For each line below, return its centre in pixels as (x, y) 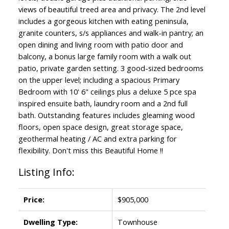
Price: (34, 200)
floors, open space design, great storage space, (100, 127)
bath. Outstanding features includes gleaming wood (106, 115)
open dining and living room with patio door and (100, 45)
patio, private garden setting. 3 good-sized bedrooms (111, 68)
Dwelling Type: (50, 222)
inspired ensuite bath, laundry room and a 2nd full (103, 104)
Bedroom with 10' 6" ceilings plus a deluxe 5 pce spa (107, 92)
